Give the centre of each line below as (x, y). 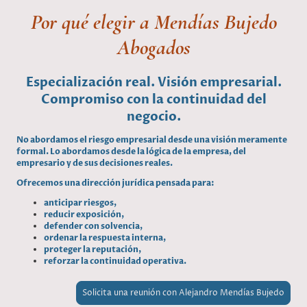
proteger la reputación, (93, 250)
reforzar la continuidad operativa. (115, 261)
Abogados (153, 47)
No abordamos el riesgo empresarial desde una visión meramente (152, 139)
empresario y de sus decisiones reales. (96, 163)
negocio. (153, 117)
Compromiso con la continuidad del (153, 100)
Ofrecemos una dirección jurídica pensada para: (115, 183)
